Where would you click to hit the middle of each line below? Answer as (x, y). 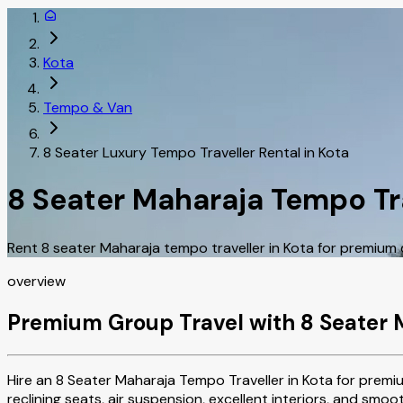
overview (36, 281)
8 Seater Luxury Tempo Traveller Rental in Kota (196, 152)
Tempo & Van (88, 107)
